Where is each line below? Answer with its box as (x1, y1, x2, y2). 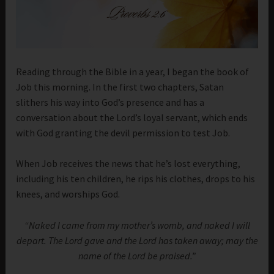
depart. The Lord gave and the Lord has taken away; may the (16, 234, 258, 246)
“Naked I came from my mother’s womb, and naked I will (24, 218, 250, 231)
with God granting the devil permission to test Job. (16, 126, 231, 139)
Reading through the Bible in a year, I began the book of (16, 65, 250, 78)
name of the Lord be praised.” (78, 249, 196, 262)
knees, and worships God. (16, 188, 120, 201)
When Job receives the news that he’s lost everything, (16, 157, 241, 170)
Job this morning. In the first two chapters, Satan (16, 80, 224, 93)
